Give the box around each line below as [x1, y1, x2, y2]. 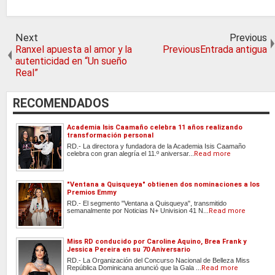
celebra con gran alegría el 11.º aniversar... [67, 149, 194, 157]
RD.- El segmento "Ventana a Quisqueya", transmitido [67, 199, 227, 207]
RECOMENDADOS [13, 96, 109, 110]
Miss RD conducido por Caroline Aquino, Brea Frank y [67, 237, 247, 246]
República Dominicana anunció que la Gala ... [67, 263, 201, 271]
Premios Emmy [67, 188, 117, 196]
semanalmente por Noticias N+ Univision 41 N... [67, 206, 209, 214]
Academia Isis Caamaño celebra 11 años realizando [67, 123, 242, 131]
